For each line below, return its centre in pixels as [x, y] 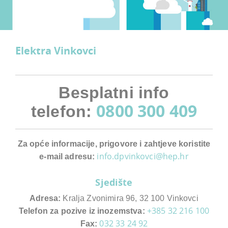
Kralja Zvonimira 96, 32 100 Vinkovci [130, 198]
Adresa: [45, 198]
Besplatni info [114, 92]
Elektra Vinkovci [56, 50]
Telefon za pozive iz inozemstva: [82, 211]
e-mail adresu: [68, 156]
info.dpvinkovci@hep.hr [143, 156]
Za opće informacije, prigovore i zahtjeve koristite [114, 144]
